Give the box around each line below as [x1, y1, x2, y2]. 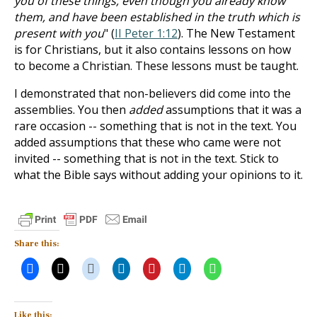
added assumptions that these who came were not [14, 134, 281, 150]
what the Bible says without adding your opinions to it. [14, 167, 303, 183]
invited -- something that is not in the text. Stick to [14, 151, 279, 166]
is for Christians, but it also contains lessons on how [14, 42, 291, 57]
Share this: [14, 238, 59, 249]
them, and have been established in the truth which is [14, 9, 300, 25]
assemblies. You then [14, 102, 129, 117]
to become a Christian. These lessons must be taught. [14, 58, 299, 74]
